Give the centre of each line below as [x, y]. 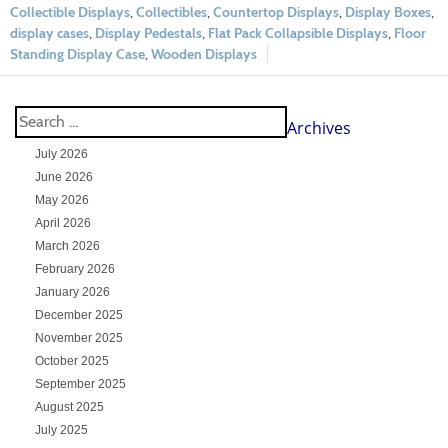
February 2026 [74, 268]
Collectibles [171, 11]
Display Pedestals [148, 32]
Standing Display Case [77, 53]
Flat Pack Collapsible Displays [298, 32]
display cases [49, 32]
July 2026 [61, 153]
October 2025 [71, 360]
